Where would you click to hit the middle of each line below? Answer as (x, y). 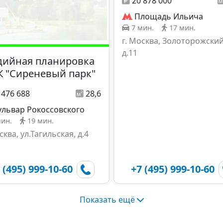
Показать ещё (107, 199)
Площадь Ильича (169, 17)
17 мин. (182, 28)
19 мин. (41, 121)
